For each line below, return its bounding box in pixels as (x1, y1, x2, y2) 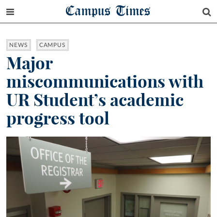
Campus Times (66, 1, 151, 19)
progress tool (6, 108, 109, 129)
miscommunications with (6, 71, 203, 93)
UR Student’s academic (6, 89, 184, 111)
